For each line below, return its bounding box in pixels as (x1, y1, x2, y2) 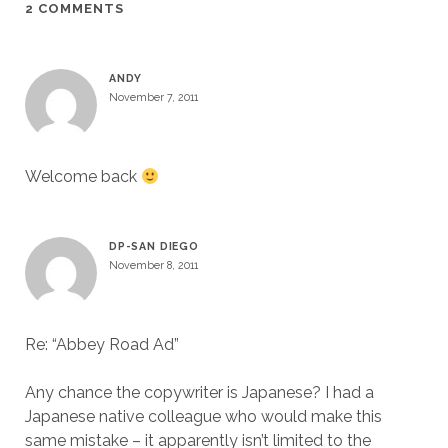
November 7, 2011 (108, 91, 198, 103)
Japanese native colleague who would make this (24, 407, 382, 426)
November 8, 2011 (108, 259, 198, 271)
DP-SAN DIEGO (108, 240, 200, 252)
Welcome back (24, 167, 141, 186)
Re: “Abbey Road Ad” (24, 335, 179, 354)
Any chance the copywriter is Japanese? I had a (24, 383, 374, 402)
